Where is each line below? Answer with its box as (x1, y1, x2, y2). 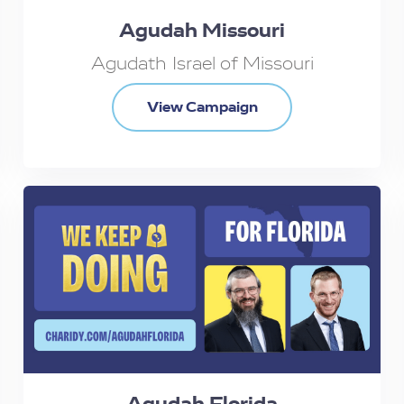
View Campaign (146, 96, 258, 116)
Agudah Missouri (119, 17, 285, 43)
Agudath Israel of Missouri (90, 51, 314, 75)
